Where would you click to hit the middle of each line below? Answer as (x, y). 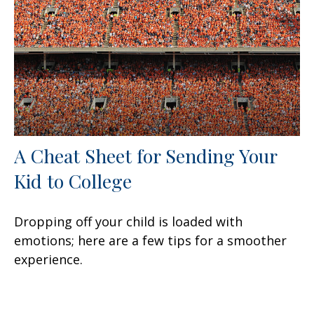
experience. (48, 260)
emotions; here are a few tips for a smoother (150, 241)
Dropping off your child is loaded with (128, 222)
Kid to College (73, 181)
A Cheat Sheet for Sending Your (145, 156)
